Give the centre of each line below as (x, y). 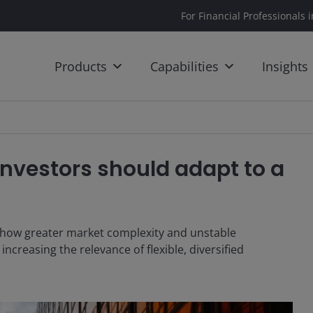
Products (81, 66)
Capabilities (184, 66)
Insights (285, 66)
